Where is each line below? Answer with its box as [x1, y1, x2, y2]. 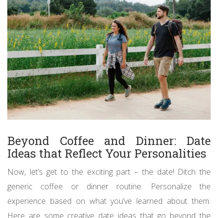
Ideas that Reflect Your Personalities [7, 145, 206, 162]
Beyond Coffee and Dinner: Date [7, 133, 211, 149]
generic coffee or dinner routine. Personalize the [7, 181, 211, 192]
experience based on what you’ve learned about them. [7, 196, 211, 207]
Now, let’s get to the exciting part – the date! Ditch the [7, 166, 211, 178]
